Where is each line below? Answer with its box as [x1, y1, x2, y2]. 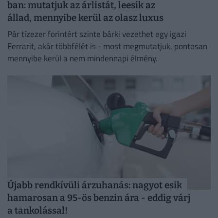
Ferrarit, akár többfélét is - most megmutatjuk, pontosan [7, 39, 207, 53]
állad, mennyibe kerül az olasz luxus [7, 12, 163, 24]
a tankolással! [7, 205, 68, 217]
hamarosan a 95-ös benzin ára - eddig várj [7, 192, 190, 204]
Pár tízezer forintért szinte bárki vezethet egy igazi [7, 27, 186, 40]
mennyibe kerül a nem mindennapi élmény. [7, 52, 158, 65]
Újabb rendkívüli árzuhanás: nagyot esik [7, 180, 182, 191]
